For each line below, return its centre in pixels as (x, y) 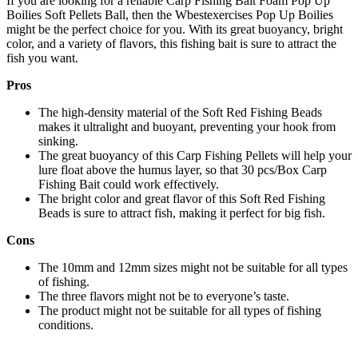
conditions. (66, 325)
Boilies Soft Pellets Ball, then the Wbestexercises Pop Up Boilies (170, 15)
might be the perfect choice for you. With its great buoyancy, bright (175, 30)
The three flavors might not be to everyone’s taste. (164, 296)
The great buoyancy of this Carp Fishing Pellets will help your (195, 156)
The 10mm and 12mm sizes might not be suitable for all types (193, 268)
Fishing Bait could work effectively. (129, 185)
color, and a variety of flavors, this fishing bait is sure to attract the (171, 44)
